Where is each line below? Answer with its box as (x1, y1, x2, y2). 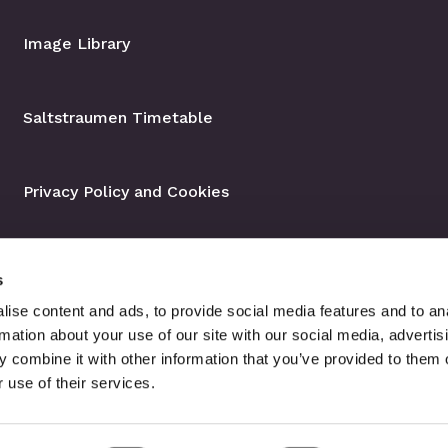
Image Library (22, 34, 130, 54)
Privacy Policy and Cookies (22, 182, 229, 202)
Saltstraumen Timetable (22, 108, 213, 128)
